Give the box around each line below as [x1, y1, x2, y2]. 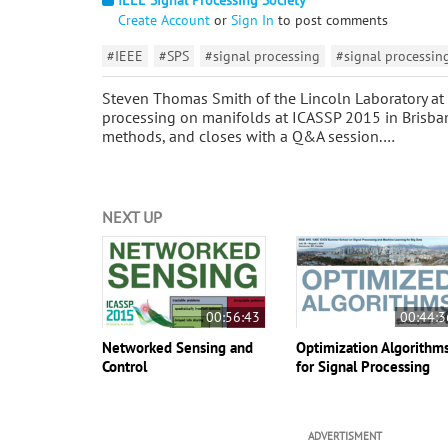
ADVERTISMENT [308, 428, 382, 443]
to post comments [274, 10, 388, 29]
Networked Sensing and [102, 337, 253, 357]
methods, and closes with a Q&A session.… [102, 125, 395, 146]
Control [102, 356, 147, 376]
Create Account [118, 10, 210, 29]
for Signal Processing [296, 356, 431, 376]
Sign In [231, 10, 274, 29]
